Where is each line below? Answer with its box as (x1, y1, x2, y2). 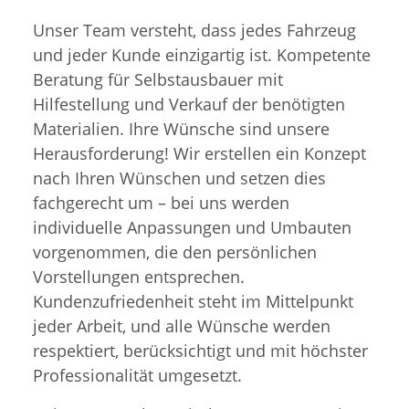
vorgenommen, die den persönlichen (33, 240, 317, 263)
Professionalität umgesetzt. (33, 363, 242, 386)
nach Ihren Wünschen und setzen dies (33, 166, 326, 189)
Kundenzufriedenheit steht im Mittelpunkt (33, 289, 353, 312)
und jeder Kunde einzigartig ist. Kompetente (33, 43, 371, 66)
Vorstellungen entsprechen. (33, 265, 245, 288)
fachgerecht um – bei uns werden (33, 191, 289, 214)
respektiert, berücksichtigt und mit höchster (33, 339, 368, 362)
